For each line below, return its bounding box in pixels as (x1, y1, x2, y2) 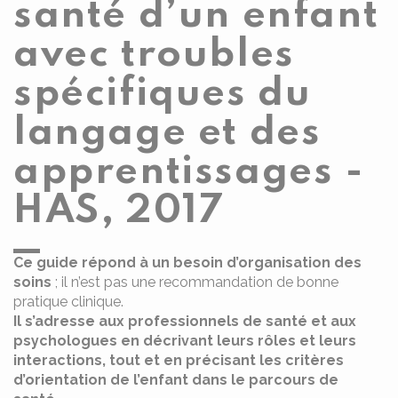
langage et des (13, 114, 322, 153)
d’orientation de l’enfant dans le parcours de (13, 371, 338, 388)
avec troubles (13, 36, 295, 75)
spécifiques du (13, 75, 312, 114)
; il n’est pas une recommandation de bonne (52, 274, 338, 291)
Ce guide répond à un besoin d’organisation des (13, 254, 362, 271)
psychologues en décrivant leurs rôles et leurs (13, 332, 356, 349)
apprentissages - (13, 153, 365, 192)
